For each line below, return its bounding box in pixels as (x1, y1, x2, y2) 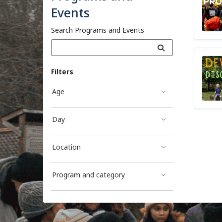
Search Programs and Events (51, 25, 144, 35)
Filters (51, 67, 73, 76)
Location (52, 142, 81, 152)
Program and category (52, 170, 125, 179)
